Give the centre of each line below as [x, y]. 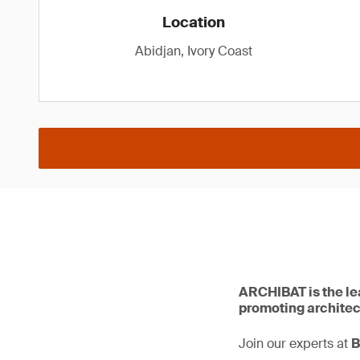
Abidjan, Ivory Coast [193, 51]
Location [193, 22]
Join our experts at [295, 344]
